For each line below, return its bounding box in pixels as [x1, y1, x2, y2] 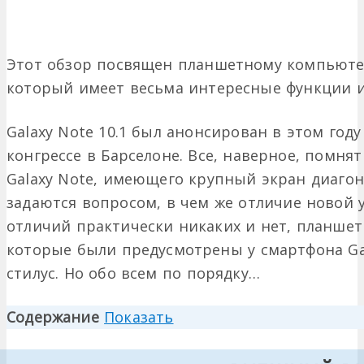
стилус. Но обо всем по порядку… [6, 263, 260, 284]
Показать [104, 307, 174, 327]
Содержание [6, 307, 99, 327]
